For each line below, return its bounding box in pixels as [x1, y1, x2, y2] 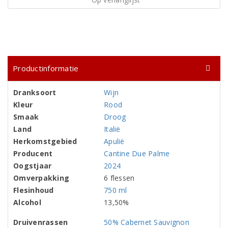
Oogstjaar [13, 161, 52, 170]
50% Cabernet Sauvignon [104, 217, 189, 227]
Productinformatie [13, 63, 79, 73]
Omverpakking [13, 173, 70, 183]
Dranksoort [13, 88, 56, 97]
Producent [13, 149, 53, 158]
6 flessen [104, 173, 135, 183]
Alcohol [13, 197, 41, 207]
